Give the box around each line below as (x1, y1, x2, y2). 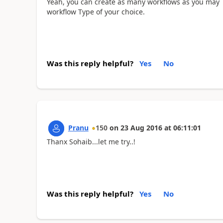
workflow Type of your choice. (46, 6, 145, 16)
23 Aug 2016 (120, 123, 162, 132)
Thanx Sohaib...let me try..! (46, 137, 135, 146)
